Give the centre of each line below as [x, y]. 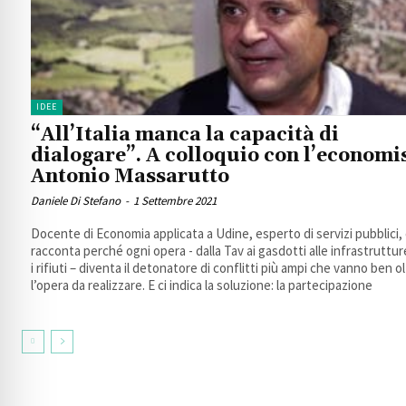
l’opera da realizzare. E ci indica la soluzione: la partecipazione [202, 285]
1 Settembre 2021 [175, 201]
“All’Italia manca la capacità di [185, 135]
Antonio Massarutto [130, 177]
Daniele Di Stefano [76, 201]
